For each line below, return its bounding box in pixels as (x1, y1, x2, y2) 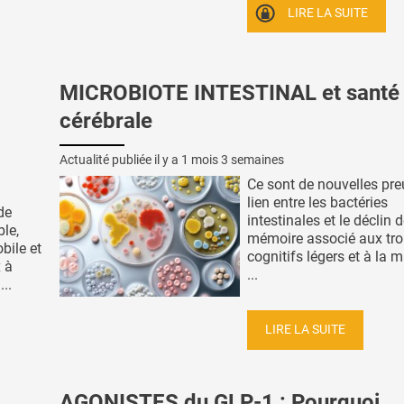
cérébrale (60, 108, 152, 134)
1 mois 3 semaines (181, 152, 284, 168)
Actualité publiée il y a (60, 152, 181, 168)
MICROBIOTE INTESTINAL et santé (60, 80, 399, 106)
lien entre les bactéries (247, 194, 388, 212)
